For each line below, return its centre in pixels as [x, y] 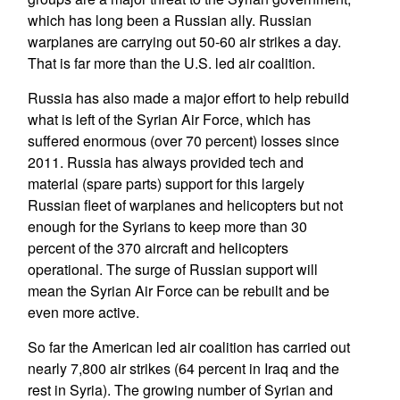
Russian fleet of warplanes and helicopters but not [185, 205]
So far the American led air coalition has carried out [188, 347]
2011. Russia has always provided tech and [165, 162]
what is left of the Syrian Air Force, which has [169, 119]
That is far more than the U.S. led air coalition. [171, 63]
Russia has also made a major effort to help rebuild [188, 98]
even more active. [83, 312]
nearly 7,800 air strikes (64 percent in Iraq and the [183, 368]
